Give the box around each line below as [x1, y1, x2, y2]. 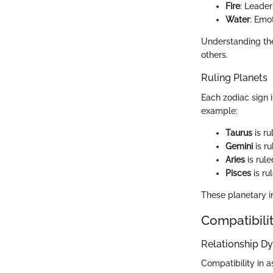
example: [201, 105, 238, 116]
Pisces [225, 168, 251, 178]
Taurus [225, 127, 252, 138]
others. [201, 50, 228, 60]
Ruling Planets [201, 72, 268, 84]
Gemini [225, 141, 253, 151]
